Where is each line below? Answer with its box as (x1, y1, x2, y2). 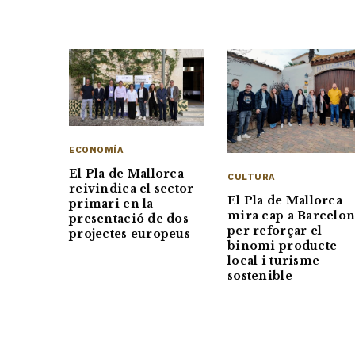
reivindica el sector (69, 181, 194, 197)
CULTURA (227, 172, 275, 182)
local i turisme (227, 254, 320, 268)
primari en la (69, 197, 154, 212)
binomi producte (227, 239, 338, 253)
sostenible (227, 269, 292, 283)
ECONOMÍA (69, 145, 124, 156)
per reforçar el (227, 223, 323, 238)
